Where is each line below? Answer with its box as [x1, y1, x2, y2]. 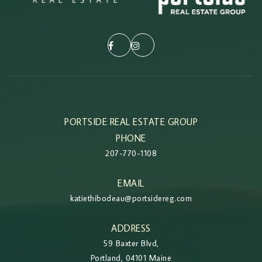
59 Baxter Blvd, [103, 237, 159, 249]
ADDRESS [111, 222, 151, 234]
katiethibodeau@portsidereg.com [70, 192, 192, 204]
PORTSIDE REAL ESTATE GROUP [64, 115, 198, 127]
